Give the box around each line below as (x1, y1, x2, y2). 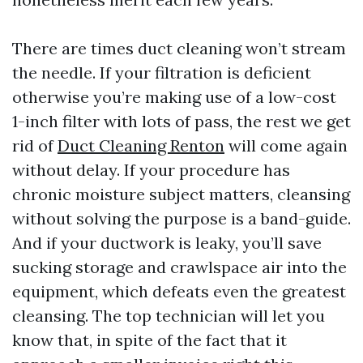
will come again (224, 135, 348, 156)
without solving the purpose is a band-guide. (12, 208, 351, 228)
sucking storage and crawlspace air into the (12, 257, 347, 277)
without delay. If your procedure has (12, 160, 290, 180)
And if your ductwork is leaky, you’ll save (12, 233, 322, 253)
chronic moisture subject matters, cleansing (12, 184, 350, 204)
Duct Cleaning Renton (58, 135, 224, 156)
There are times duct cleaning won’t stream (12, 38, 346, 58)
